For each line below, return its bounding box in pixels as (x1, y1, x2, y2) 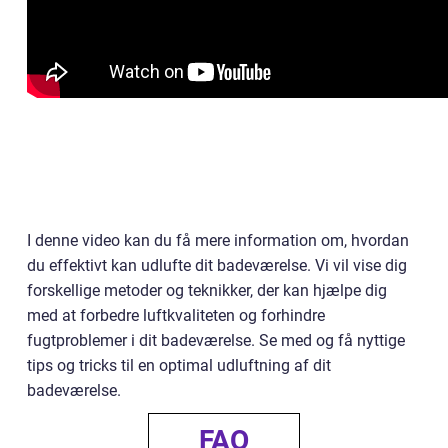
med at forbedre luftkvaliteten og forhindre (27, 306, 325, 326)
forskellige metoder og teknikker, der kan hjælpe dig (27, 281, 387, 301)
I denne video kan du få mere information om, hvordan (27, 231, 409, 251)
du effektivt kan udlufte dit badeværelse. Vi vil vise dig (27, 256, 407, 276)
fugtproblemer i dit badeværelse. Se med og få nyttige (27, 331, 405, 351)
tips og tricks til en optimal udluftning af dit (27, 356, 331, 376)
